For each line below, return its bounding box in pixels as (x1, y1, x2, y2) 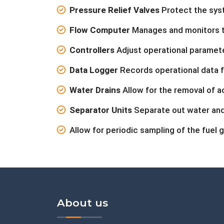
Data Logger (69, 65, 118, 75)
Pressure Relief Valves (69, 5, 159, 15)
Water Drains (69, 85, 120, 95)
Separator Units (69, 105, 132, 115)
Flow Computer (69, 25, 130, 35)
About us (57, 196, 108, 209)
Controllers (69, 45, 114, 55)
